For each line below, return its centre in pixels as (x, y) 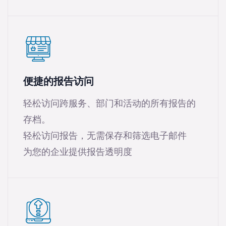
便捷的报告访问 (59, 82)
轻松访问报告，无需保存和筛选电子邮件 (105, 136)
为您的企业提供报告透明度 (78, 152)
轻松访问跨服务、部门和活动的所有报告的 (109, 104)
